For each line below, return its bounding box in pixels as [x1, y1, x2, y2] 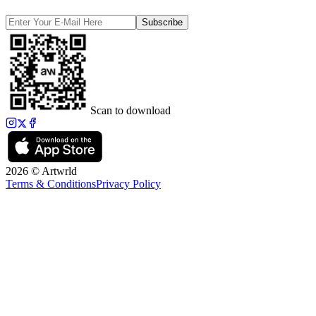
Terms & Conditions [6, 177, 96, 190]
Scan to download [90, 104, 171, 116]
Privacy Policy [96, 177, 161, 190]
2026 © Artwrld [6, 164, 77, 177]
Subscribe [142, 16, 183, 28]
